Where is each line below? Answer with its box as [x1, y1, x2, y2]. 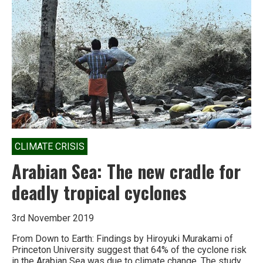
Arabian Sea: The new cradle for [12, 157, 241, 184]
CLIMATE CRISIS [15, 140, 85, 152]
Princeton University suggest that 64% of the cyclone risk [12, 244, 247, 255]
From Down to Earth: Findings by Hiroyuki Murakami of [12, 232, 233, 244]
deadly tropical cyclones [12, 178, 187, 205]
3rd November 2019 [12, 212, 94, 224]
